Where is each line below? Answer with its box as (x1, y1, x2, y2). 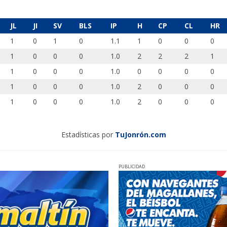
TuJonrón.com (115, 130, 166, 140)
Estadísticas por (61, 130, 115, 140)
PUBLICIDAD (119, 163, 145, 170)
